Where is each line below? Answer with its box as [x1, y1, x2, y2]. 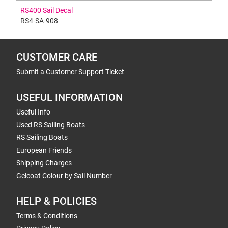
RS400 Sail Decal [20, 6, 73, 14]
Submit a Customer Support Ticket [16, 68, 124, 76]
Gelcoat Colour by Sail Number [16, 172, 112, 180]
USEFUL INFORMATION [16, 92, 123, 103]
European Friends [16, 146, 72, 154]
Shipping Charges [16, 159, 72, 167]
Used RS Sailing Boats [16, 121, 85, 129]
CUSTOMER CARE [16, 51, 97, 63]
